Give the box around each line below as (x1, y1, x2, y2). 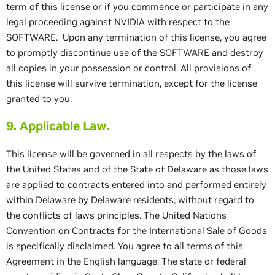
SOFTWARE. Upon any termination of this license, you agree (6, 31, 266, 43)
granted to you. (6, 93, 72, 104)
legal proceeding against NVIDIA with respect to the (6, 16, 230, 28)
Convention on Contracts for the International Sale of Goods (6, 225, 267, 236)
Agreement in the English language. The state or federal (6, 255, 246, 267)
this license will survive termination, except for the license (6, 77, 257, 89)
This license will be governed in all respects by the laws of (6, 148, 256, 160)
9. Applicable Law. (6, 118, 109, 134)
